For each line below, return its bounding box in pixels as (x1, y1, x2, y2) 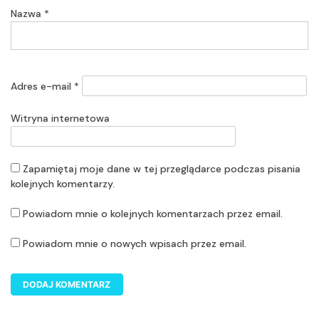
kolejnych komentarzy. (11, 177, 115, 190)
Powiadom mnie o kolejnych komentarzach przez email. (23, 206, 283, 220)
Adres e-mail (11, 79, 74, 93)
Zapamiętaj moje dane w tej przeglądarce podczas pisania (23, 162, 300, 175)
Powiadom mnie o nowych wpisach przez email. (23, 236, 246, 250)
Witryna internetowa (11, 111, 110, 125)
